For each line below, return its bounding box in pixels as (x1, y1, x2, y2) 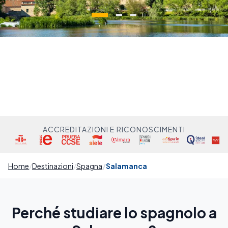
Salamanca (106, 161, 147, 170)
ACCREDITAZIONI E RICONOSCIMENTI (42, 125, 186, 134)
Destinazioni (32, 161, 73, 170)
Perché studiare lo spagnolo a (11, 204, 217, 221)
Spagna (76, 161, 102, 170)
